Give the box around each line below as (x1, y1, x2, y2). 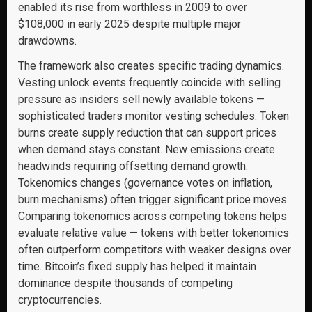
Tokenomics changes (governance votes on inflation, (18, 176, 272, 189)
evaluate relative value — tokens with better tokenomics (18, 226, 289, 240)
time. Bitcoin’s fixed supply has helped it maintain (18, 260, 256, 273)
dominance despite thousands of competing (18, 276, 233, 290)
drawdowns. (18, 34, 77, 47)
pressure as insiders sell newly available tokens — (18, 93, 265, 106)
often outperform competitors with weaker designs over (18, 243, 291, 256)
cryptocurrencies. (18, 293, 102, 306)
